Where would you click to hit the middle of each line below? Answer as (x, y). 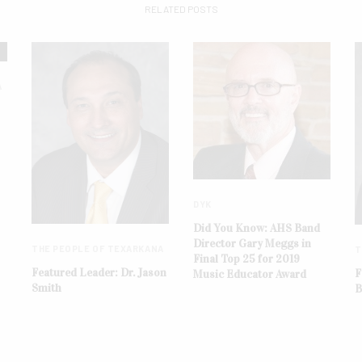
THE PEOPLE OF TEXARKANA (98, 249)
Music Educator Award (250, 274)
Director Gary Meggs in (252, 243)
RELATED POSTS (181, 8)
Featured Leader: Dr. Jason (99, 273)
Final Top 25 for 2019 (246, 259)
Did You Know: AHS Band (257, 228)
